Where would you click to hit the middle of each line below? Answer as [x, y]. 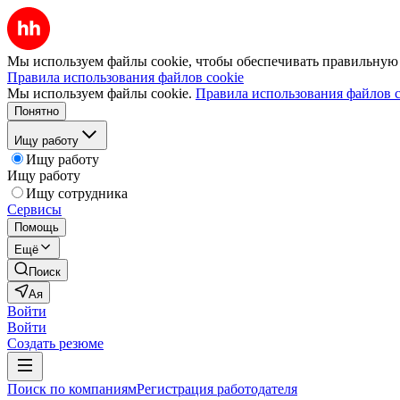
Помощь [37, 227]
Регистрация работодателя [217, 389]
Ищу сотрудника [77, 193]
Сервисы [34, 209]
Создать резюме [55, 343]
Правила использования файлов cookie [125, 77]
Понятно [37, 111]
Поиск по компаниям [72, 389]
